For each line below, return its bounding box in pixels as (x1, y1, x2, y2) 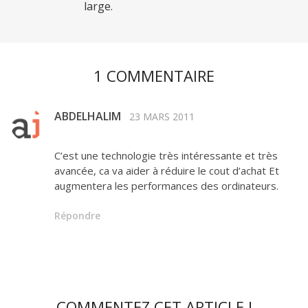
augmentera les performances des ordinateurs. (54, 178, 278, 192)
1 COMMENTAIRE (93, 65, 214, 86)
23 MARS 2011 (129, 109, 195, 123)
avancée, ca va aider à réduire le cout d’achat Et (54, 163, 279, 177)
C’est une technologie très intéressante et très (54, 148, 278, 162)
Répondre (54, 208, 100, 222)
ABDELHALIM (54, 108, 121, 124)
